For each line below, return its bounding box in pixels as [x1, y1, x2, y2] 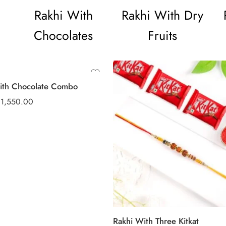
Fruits [148, 26, 178, 45]
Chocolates [34, 26, 93, 45]
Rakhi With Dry [122, 6, 204, 25]
